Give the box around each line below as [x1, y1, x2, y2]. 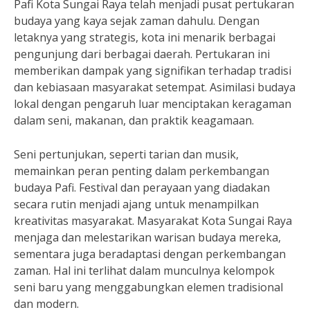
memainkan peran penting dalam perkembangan [14, 163, 269, 179]
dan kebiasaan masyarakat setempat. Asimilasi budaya [14, 80, 295, 95]
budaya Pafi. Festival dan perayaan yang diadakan [14, 180, 270, 195]
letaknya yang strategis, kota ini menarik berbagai [14, 30, 275, 45]
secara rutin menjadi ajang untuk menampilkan [14, 197, 259, 212]
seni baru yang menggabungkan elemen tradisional [14, 280, 283, 295]
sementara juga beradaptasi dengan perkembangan [14, 246, 286, 262]
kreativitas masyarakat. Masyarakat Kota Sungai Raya [14, 213, 292, 228]
